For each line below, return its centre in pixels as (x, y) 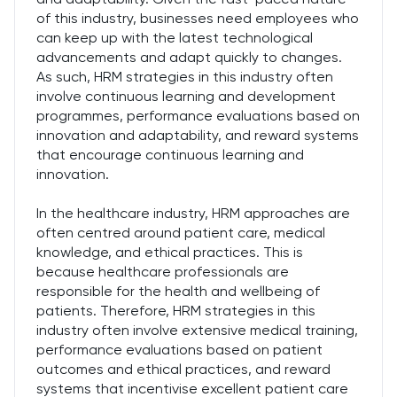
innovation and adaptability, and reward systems (198, 135)
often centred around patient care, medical (181, 233)
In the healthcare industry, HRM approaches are (193, 213)
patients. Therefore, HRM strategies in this (176, 311)
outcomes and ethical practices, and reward (183, 369)
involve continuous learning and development (186, 96)
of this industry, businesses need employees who (198, 18)
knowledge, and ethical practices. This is (170, 252)
